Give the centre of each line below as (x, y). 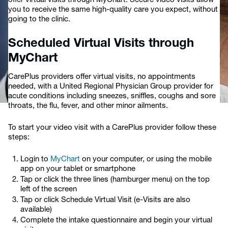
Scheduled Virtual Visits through (101, 44)
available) (36, 210)
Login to (35, 160)
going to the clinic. (39, 20)
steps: (19, 138)
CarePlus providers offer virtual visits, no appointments (102, 77)
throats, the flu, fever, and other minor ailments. (89, 106)
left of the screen (49, 190)
